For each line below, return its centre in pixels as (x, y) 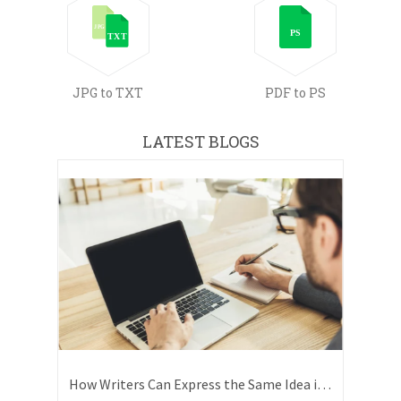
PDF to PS (295, 93)
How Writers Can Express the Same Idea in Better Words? (324, 384)
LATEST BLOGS (200, 141)
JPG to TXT (108, 93)
